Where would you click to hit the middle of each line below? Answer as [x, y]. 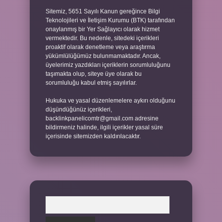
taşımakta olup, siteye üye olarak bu [94, 74]
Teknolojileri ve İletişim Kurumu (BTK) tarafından [110, 20]
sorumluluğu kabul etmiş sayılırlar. [91, 83]
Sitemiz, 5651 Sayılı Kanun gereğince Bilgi [103, 11]
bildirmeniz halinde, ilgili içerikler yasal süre [104, 127]
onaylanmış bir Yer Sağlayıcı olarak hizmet [103, 29]
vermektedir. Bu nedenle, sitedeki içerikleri [102, 38]
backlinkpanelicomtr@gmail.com [89, 118]
